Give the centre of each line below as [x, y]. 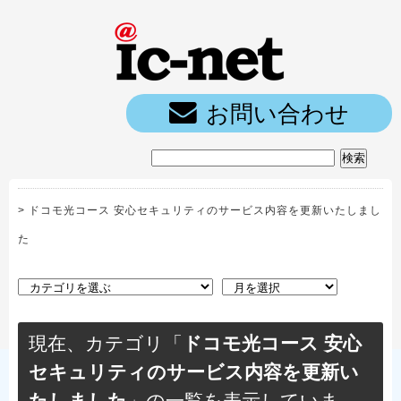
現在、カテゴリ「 [106, 344]
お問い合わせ [277, 114]
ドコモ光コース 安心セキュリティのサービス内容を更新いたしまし [205, 210]
